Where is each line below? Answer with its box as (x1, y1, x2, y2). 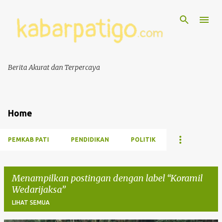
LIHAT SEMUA (12, 199, 50, 206)
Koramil (170, 172, 203, 184)
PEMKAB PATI (8, 136, 49, 143)
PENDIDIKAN (71, 136, 109, 143)
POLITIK (131, 136, 156, 143)
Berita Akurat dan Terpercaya (8, 63, 100, 72)
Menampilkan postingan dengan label (12, 172, 167, 184)
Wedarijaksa (12, 184, 61, 196)
